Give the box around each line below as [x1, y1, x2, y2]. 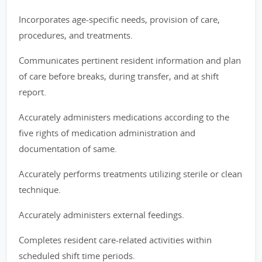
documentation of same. [19, 143, 117, 154]
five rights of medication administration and [19, 127, 195, 139]
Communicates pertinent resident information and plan [19, 54, 241, 66]
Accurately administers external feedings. [19, 209, 184, 220]
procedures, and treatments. [19, 29, 133, 41]
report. [19, 86, 46, 98]
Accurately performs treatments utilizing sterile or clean [19, 168, 242, 180]
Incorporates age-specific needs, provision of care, [19, 13, 220, 25]
